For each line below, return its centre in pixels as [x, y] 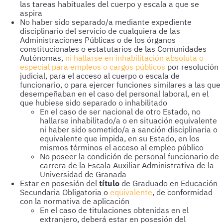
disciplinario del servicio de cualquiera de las [100, 31]
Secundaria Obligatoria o [65, 192]
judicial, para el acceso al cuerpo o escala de [100, 76]
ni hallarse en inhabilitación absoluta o [134, 58]
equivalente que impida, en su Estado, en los [120, 138]
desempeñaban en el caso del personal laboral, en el [114, 94]
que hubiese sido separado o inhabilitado [94, 103]
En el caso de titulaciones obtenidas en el [114, 210]
